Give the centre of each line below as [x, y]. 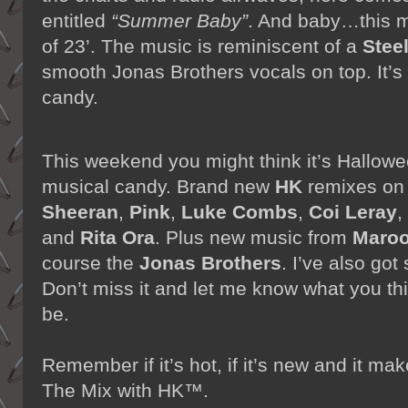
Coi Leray [353, 212]
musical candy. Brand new [158, 187]
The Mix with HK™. [128, 391]
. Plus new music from [254, 238]
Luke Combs [240, 212]
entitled [76, 20]
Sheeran [80, 212]
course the [91, 263]
